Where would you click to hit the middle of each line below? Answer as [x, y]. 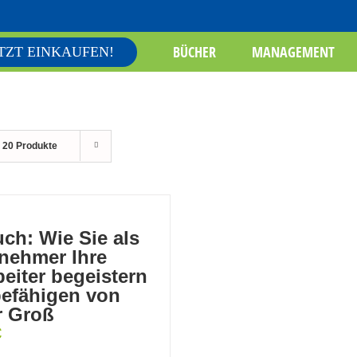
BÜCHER [194, 52]
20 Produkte [30, 146]
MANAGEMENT [293, 52]
